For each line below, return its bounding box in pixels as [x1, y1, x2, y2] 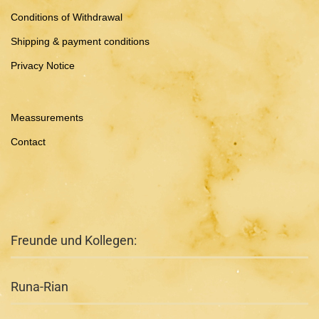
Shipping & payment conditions [11, 36, 150, 47]
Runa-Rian [11, 279, 68, 294]
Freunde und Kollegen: [11, 233, 137, 248]
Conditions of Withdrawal [11, 11, 122, 23]
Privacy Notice [11, 60, 75, 71]
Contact [11, 136, 46, 147]
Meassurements [11, 112, 83, 123]
